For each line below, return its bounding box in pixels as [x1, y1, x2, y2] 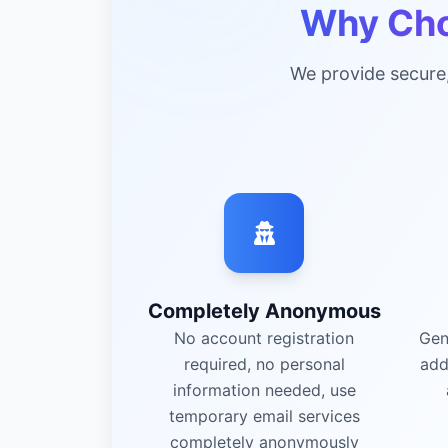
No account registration [174, 328, 354, 348]
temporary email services [168, 406, 360, 426]
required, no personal [183, 354, 345, 374]
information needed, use [172, 380, 356, 400]
